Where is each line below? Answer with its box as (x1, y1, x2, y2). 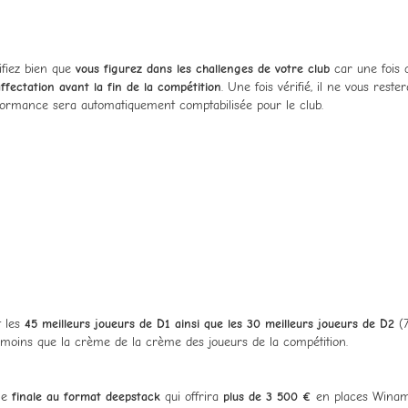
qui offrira (160, 388, 223, 404)
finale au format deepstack (12, 388, 160, 404)
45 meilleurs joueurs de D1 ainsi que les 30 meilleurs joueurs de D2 (25, 315, 399, 331)
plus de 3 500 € (223, 388, 311, 404)
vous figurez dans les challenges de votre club (76, 60, 330, 76)
